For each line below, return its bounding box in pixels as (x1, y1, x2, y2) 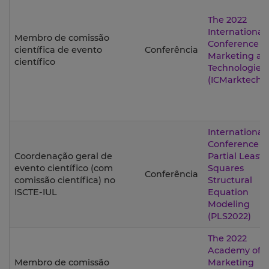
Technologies (208, 62, 265, 74)
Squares (208, 163, 244, 174)
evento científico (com (14, 163, 113, 174)
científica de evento (14, 44, 102, 56)
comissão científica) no (14, 175, 115, 186)
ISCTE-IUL (14, 187, 57, 198)
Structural (208, 175, 252, 186)
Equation (208, 187, 249, 198)
